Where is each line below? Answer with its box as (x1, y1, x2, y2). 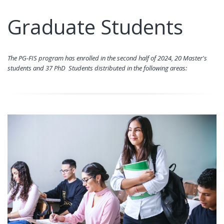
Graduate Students (7, 13, 183, 40)
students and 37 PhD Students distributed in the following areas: (7, 63, 187, 72)
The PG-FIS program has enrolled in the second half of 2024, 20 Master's (7, 53, 207, 62)
